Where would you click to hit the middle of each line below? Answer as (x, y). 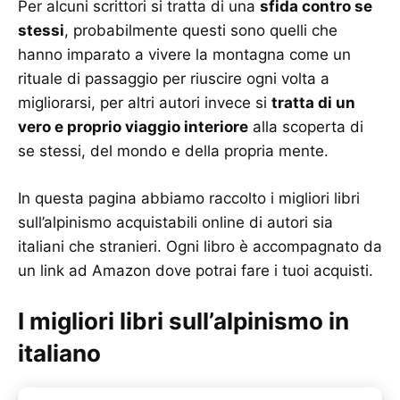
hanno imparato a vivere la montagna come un (184, 55)
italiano (59, 354)
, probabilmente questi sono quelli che (201, 31)
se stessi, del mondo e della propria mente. (173, 151)
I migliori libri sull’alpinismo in (183, 321)
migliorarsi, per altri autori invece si (145, 103)
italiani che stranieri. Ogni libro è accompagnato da (200, 246)
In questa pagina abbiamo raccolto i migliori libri (189, 198)
